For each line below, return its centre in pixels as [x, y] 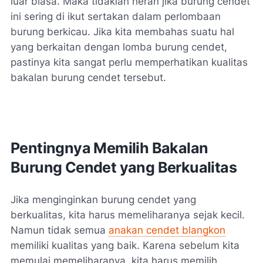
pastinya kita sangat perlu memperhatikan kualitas [129, 63]
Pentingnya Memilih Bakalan [109, 148]
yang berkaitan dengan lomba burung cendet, [119, 47]
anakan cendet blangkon [167, 230]
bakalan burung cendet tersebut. [88, 78]
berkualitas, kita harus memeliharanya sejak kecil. [128, 215]
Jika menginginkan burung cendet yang [103, 200]
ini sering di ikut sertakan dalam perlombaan [116, 17]
